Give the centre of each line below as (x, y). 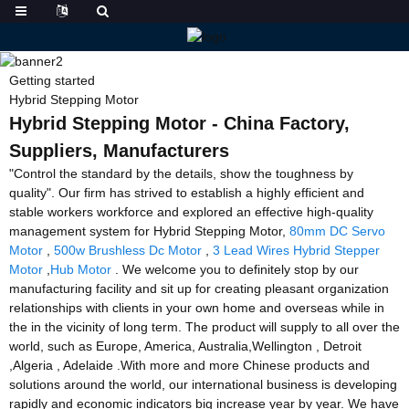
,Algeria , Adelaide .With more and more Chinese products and (189, 365)
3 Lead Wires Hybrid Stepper (296, 250)
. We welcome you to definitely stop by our (235, 269)
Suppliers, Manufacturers (119, 150)
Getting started (52, 80)
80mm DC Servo (337, 231)
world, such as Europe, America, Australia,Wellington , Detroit (185, 346)
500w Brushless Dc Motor (128, 250)
